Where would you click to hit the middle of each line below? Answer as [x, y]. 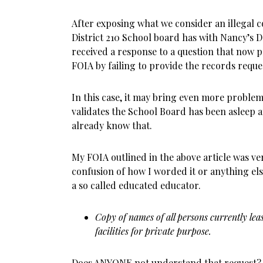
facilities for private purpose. [153, 231]
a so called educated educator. [136, 185]
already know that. [112, 125]
